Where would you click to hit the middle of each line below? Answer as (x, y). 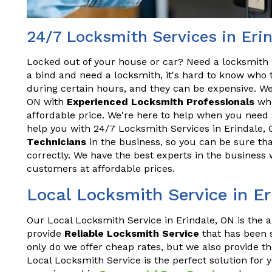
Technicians (56, 142)
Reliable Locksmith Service (132, 233)
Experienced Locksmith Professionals (161, 102)
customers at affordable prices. (101, 168)
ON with (47, 102)
